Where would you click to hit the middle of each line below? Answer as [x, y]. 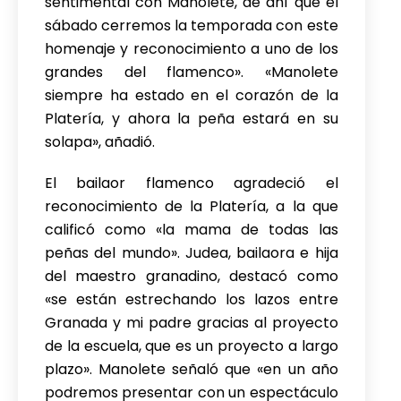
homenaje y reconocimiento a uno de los [192, 49]
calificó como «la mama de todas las [192, 230]
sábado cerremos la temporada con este [192, 26]
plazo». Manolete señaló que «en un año [192, 369]
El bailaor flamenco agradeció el [192, 183]
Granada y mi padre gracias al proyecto [192, 323]
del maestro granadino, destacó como [192, 276]
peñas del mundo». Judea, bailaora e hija [192, 253]
